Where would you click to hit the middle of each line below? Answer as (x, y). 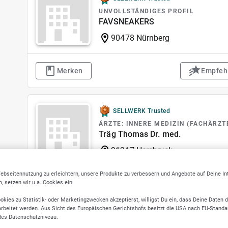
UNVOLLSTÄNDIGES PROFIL (147, 11)
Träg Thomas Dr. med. (140, 134)
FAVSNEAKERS (127, 22)
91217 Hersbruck (142, 150)
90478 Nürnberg (140, 38)
